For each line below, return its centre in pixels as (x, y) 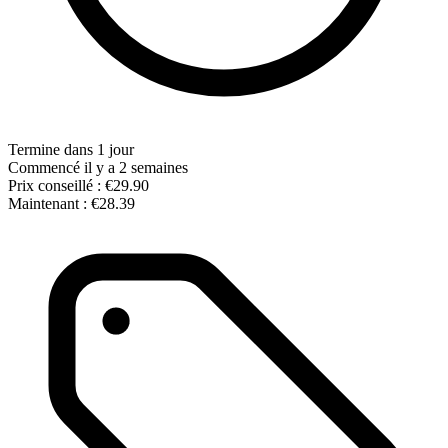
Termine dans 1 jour (71, 149)
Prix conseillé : (54, 185)
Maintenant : (47, 203)
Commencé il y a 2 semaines (98, 167)
